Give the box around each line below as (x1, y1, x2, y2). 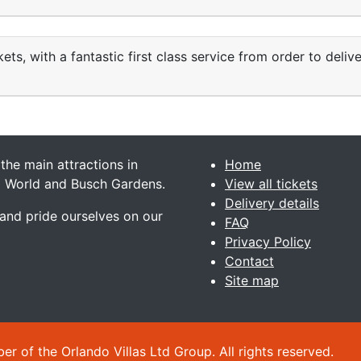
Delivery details (225, 195, 319, 211)
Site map (225, 272, 279, 288)
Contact (225, 253, 274, 269)
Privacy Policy (225, 234, 311, 250)
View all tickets (225, 176, 317, 192)
